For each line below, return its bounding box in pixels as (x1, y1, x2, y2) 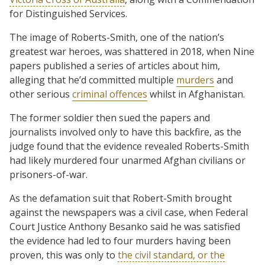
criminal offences (72, 87, 147, 101)
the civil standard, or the (118, 248, 225, 261)
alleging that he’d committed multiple (9, 73, 176, 86)
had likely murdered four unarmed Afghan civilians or (9, 153, 245, 167)
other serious (9, 87, 72, 101)
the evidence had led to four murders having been (9, 234, 231, 247)
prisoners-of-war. (9, 167, 88, 181)
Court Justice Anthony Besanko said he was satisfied (9, 219, 240, 233)
